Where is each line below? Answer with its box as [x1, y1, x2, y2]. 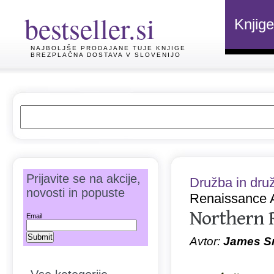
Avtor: [190, 235, 223, 248]
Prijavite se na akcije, [26, 172, 141, 185]
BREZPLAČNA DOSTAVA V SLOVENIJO [31, 51, 181, 58]
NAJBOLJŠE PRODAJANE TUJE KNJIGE [31, 45, 186, 51]
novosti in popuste [26, 186, 125, 199]
